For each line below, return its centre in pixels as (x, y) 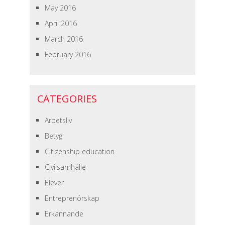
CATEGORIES (67, 99)
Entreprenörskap (72, 198)
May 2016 (60, 8)
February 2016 (68, 54)
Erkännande (64, 214)
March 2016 (64, 39)
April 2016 (61, 23)
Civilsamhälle (65, 167)
